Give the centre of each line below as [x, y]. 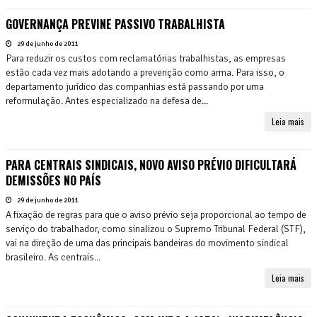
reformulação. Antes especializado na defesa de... [107, 100]
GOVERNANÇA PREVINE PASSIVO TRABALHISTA [115, 24]
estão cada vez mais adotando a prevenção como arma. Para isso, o [145, 72]
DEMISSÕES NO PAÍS [53, 180]
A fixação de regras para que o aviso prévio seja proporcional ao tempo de [156, 214]
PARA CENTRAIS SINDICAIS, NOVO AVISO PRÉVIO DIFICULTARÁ [151, 165]
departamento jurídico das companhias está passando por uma [135, 86]
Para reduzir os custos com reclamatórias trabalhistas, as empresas [146, 58]
